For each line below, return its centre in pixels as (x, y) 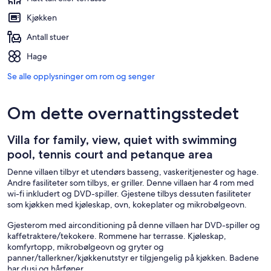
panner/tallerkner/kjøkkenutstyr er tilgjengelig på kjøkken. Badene (133, 258)
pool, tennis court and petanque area (110, 155)
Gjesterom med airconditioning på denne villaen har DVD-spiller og (134, 225)
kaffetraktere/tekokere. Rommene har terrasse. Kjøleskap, (117, 236)
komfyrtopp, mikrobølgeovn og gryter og (86, 247)
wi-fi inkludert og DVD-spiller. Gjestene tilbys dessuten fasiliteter (129, 194)
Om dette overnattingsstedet (123, 113)
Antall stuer (48, 37)
